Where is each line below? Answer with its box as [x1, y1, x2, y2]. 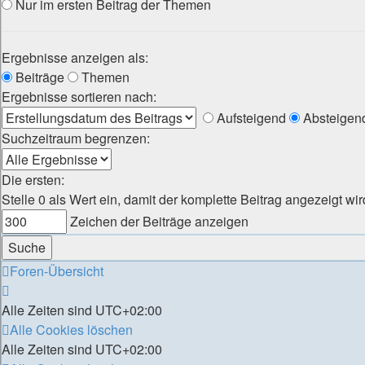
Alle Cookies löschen [10, 320, 133, 339]
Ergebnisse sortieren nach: [2, 87, 156, 106]
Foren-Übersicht [10, 262, 103, 280]
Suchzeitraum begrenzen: [2, 129, 150, 147]
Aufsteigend [213, 108, 286, 127]
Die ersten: [2, 170, 64, 189]
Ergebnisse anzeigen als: [2, 48, 148, 67]
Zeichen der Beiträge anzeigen [67, 212, 248, 231]
